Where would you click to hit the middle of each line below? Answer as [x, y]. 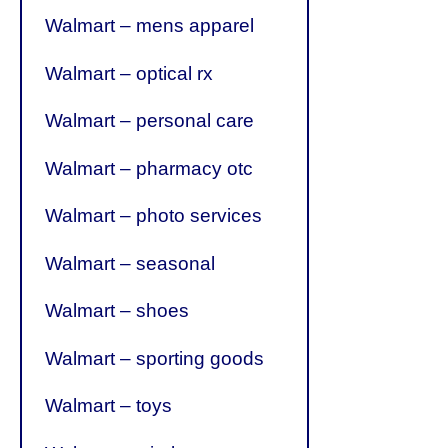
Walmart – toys [109, 406]
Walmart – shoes [117, 311]
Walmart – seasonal [130, 263]
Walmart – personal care [150, 121]
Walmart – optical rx [129, 73]
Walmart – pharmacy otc [149, 168]
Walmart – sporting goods [155, 358]
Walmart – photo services [154, 216]
